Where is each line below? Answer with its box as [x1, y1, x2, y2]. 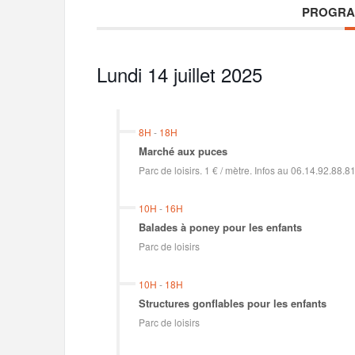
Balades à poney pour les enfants [138, 219, 302, 235]
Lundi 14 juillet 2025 [96, 59, 262, 88]
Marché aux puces [138, 143, 227, 158]
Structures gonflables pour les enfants [138, 295, 326, 311]
